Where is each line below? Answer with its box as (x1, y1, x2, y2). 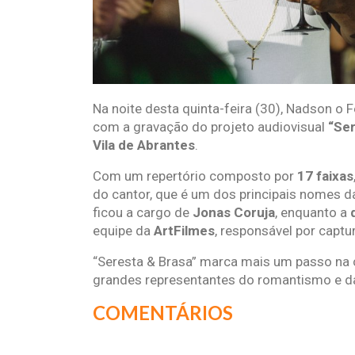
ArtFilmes (154, 223, 215, 239)
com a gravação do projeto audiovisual (93, 119, 328, 136)
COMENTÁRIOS (93, 301, 233, 325)
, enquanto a (275, 204, 350, 221)
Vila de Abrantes (93, 137, 195, 154)
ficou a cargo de (93, 204, 193, 221)
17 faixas (297, 168, 353, 185)
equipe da (93, 223, 154, 239)
